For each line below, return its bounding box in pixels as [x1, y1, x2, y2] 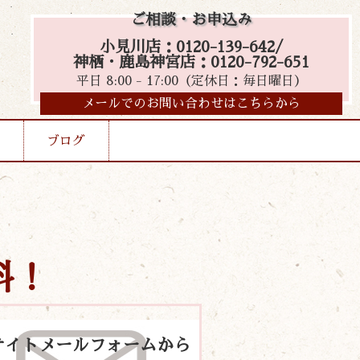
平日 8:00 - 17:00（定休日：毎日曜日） [76, 74, 307, 88]
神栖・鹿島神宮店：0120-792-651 [73, 54, 309, 70]
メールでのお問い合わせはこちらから [82, 96, 301, 110]
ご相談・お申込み [130, 12, 252, 28]
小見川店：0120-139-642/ [99, 39, 284, 55]
